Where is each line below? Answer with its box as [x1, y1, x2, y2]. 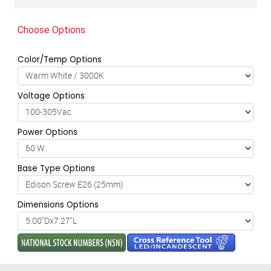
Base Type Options [17, 162, 95, 174]
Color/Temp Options [17, 53, 102, 65]
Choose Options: [17, 24, 87, 36]
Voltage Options [17, 90, 85, 102]
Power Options [17, 126, 77, 138]
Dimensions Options [17, 198, 99, 211]
